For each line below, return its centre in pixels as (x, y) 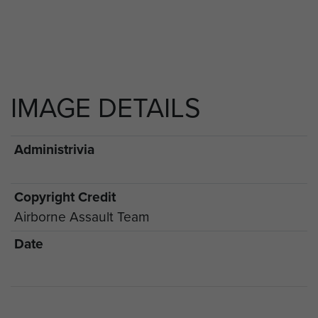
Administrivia (54, 150)
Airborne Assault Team (82, 216)
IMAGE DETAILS (106, 108)
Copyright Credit (65, 197)
